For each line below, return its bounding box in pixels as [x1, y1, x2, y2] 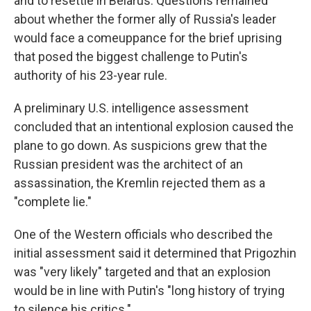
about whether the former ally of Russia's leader [14, 12, 276, 26]
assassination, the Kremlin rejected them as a [14, 176, 265, 190]
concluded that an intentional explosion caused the [14, 119, 294, 134]
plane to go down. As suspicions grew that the [14, 138, 267, 153]
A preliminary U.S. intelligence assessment [14, 101, 249, 115]
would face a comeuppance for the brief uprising [14, 31, 282, 45]
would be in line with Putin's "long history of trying [14, 283, 285, 298]
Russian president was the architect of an [14, 157, 243, 171]
